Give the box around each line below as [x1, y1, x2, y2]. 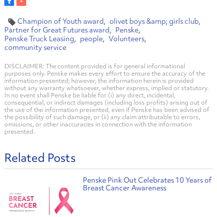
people [79, 33, 103, 44]
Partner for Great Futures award [4, 25, 109, 35]
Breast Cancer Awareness [82, 183, 166, 193]
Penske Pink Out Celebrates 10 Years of [82, 175, 212, 185]
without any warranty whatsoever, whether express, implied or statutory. [4, 83, 209, 92]
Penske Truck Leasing [4, 33, 74, 44]
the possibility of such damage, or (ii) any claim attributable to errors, [4, 112, 200, 121]
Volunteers [108, 33, 144, 44]
